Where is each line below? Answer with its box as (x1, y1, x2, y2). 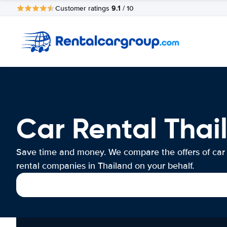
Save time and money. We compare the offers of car (16, 146, 225, 158)
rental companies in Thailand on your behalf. (16, 160, 194, 171)
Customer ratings (55, 4, 111, 13)
